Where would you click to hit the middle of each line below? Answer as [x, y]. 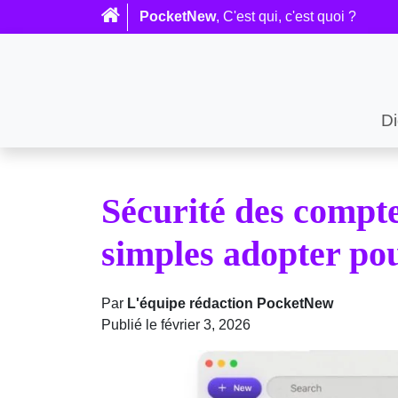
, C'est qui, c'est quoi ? [286, 16]
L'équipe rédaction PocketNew [230, 303]
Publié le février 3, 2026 [176, 325]
